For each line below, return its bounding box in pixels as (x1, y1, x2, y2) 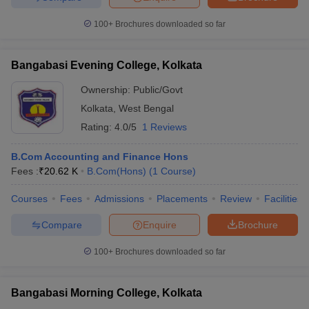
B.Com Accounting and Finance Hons (11, 151, 188, 162)
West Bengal (119, 103, 174, 114)
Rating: (81, 121, 114, 132)
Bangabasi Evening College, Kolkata (11, 59, 202, 71)
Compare (41, 219, 82, 230)
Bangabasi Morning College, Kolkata (11, 287, 202, 299)
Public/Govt (133, 84, 183, 95)
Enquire (143, 219, 177, 230)
